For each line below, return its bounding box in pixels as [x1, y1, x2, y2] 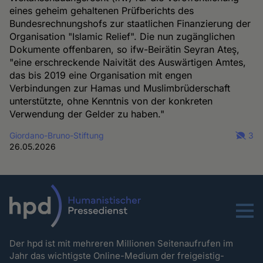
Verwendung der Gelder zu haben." [9, 108, 165, 120]
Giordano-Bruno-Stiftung [9, 130, 104, 141]
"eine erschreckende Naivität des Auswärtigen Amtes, [9, 56, 247, 69]
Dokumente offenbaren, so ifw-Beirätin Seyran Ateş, [9, 43, 240, 56]
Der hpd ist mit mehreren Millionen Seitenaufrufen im [9, 237, 234, 249]
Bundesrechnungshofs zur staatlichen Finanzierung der [9, 18, 251, 30]
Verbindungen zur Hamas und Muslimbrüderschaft [9, 82, 231, 95]
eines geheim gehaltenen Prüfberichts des [9, 5, 194, 17]
